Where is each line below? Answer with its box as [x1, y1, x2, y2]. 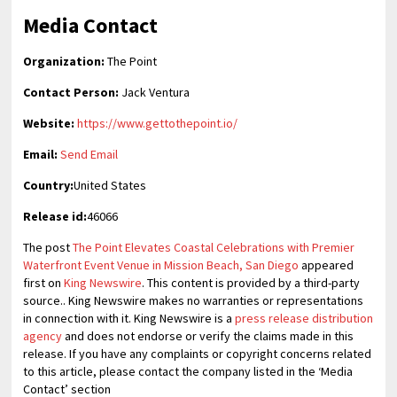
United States [74, 177, 147, 193]
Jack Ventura [119, 84, 191, 100]
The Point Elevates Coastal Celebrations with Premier [73, 239, 355, 255]
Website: [23, 115, 75, 131]
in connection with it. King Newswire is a [23, 310, 236, 326]
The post [23, 239, 74, 255]
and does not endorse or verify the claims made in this [62, 328, 354, 344]
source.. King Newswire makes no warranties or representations [23, 292, 364, 308]
